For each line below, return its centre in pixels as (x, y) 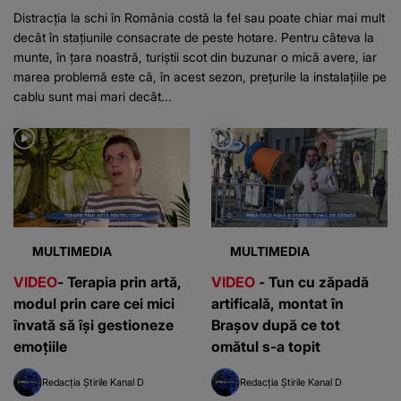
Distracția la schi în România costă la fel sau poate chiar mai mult (199, 18)
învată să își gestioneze (94, 325)
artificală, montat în (277, 304)
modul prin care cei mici (94, 304)
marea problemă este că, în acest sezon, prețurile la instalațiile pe (200, 77)
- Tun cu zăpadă (312, 282)
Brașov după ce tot (276, 325)
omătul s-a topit (266, 347)
